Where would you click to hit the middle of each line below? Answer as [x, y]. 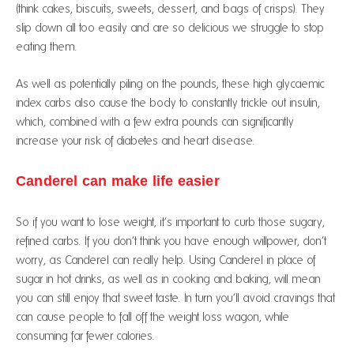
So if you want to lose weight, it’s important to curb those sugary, [170, 222]
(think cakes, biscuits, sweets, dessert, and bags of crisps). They [170, 9]
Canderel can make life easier [118, 181]
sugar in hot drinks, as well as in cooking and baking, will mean [168, 279]
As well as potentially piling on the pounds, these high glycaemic [170, 83]
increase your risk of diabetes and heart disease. [136, 140]
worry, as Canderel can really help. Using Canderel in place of [166, 260]
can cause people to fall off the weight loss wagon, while [153, 316]
